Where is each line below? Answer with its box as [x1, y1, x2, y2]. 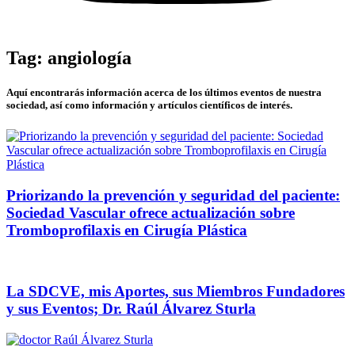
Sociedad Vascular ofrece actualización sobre [6, 204, 295, 221]
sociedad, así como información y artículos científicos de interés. [6, 98, 292, 111]
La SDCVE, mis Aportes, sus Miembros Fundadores [6, 283, 345, 300]
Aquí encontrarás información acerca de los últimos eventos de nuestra [6, 86, 322, 98]
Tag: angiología [6, 47, 132, 68]
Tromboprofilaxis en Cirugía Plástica [6, 221, 247, 239]
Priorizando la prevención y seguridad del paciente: [6, 186, 340, 204]
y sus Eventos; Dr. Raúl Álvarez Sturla [6, 300, 256, 318]
